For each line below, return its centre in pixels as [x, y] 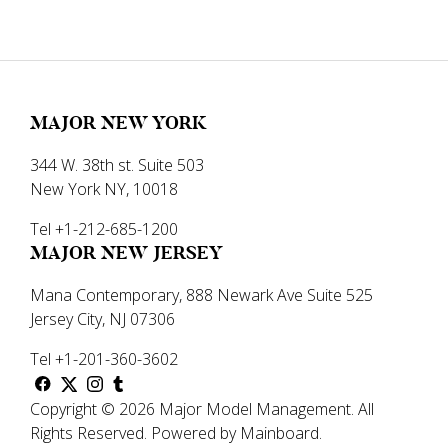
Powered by [191, 433]
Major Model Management [255, 409]
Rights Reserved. [88, 433]
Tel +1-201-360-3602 [104, 359]
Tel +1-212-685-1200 [104, 229]
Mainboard [279, 433]
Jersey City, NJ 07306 [102, 319]
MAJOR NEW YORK [118, 123]
